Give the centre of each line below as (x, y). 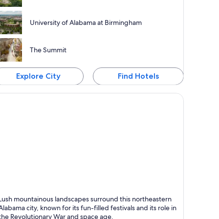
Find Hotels (139, 76)
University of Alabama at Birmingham (86, 23)
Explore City (38, 76)
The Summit (48, 50)
